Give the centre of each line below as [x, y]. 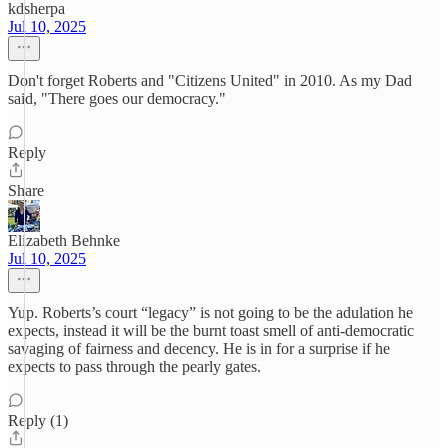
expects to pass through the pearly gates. [134, 366]
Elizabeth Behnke [64, 240]
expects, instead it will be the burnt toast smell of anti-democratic [211, 330]
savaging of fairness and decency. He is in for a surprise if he [199, 348]
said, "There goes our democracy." [117, 98]
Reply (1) [38, 420]
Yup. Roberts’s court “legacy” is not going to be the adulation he [210, 312]
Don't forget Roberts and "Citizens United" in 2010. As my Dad [210, 80]
